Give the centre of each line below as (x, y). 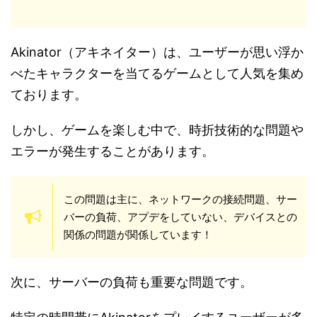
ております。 (49, 94)
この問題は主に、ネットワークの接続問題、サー (180, 199)
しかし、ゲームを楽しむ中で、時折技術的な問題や (157, 130)
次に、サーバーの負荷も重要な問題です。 (132, 282)
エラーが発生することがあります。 (113, 151)
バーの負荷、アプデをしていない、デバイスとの (180, 217)
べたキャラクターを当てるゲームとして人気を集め (157, 73)
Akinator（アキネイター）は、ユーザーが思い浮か (157, 52)
